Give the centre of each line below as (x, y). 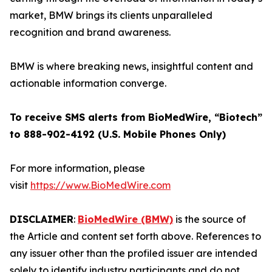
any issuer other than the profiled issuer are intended (134, 253)
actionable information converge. (88, 83)
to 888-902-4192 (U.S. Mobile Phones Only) (118, 134)
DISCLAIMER (42, 219)
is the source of (209, 219)
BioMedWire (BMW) (125, 219)
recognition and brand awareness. (90, 32)
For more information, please (77, 168)
